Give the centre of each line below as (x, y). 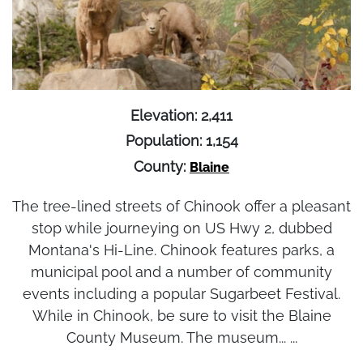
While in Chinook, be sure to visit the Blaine (181, 316)
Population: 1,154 (181, 141)
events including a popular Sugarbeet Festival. (181, 294)
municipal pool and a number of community (181, 272)
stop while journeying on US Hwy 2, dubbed (181, 228)
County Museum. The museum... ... (181, 338)
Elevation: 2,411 (181, 115)
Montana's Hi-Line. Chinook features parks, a (181, 250)
